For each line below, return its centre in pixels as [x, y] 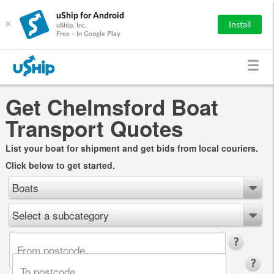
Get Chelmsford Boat [112, 107]
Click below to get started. [60, 165]
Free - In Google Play [88, 34]
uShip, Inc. [72, 25]
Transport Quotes [94, 128]
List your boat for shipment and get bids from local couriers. [131, 148]
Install [240, 25]
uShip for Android [90, 16]
